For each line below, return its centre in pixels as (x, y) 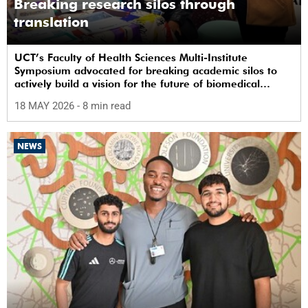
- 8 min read (104, 106)
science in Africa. (56, 97)
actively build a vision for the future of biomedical (137, 84)
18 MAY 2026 (46, 106)
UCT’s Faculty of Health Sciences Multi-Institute (131, 58)
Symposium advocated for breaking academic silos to (146, 71)
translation (51, 22)
